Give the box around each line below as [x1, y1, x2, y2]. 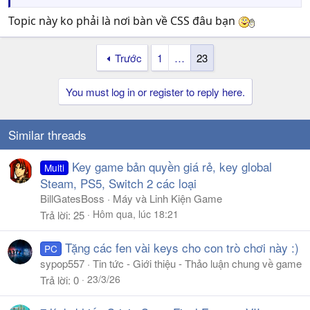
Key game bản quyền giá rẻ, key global [71, 157, 272, 175]
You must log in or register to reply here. [65, 84, 245, 99]
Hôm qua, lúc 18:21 [93, 206, 179, 221]
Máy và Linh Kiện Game [113, 190, 222, 206]
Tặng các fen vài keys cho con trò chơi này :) [64, 238, 299, 256]
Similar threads [8, 125, 86, 143]
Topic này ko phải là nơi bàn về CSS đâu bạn [8, 12, 238, 28]
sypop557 [40, 255, 84, 271]
